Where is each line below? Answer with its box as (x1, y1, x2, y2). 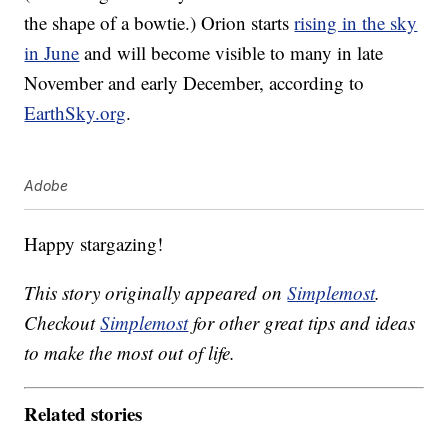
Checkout (24, 310, 101, 336)
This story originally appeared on (24, 280, 288, 306)
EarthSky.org (24, 100, 127, 126)
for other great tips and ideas (188, 310, 416, 336)
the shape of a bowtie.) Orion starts (24, 10, 295, 36)
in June (24, 40, 80, 66)
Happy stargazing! (24, 231, 164, 257)
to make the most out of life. (24, 340, 236, 366)
